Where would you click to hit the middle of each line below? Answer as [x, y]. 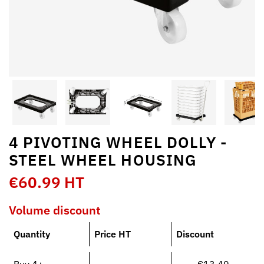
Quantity [32, 234]
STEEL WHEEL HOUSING [103, 160]
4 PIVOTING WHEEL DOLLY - [118, 142]
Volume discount [55, 210]
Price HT [113, 234]
